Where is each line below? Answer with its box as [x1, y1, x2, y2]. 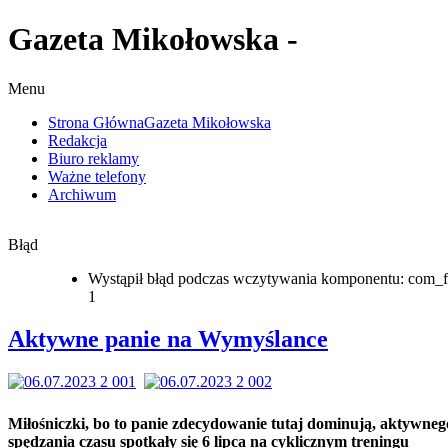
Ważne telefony [48, 167, 146, 185]
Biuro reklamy [48, 149, 139, 167]
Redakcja [48, 131, 107, 149]
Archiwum [48, 185, 116, 203]
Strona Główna [48, 113, 144, 131]
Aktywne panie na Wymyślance [8, 325, 328, 352]
